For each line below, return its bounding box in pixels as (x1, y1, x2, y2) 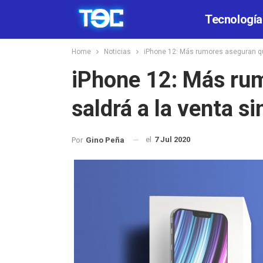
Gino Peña (86, 135, 124, 144)
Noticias (104, 48, 131, 56)
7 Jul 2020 (154, 135, 190, 144)
